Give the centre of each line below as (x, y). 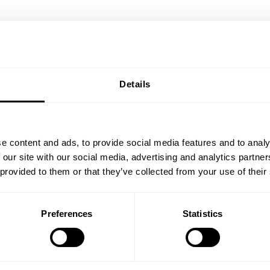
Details (135, 84)
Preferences (67, 213)
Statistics (202, 213)
